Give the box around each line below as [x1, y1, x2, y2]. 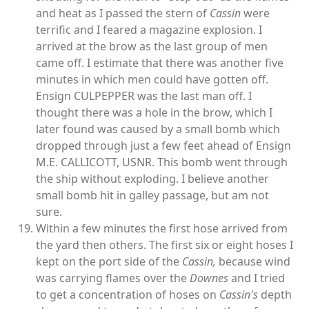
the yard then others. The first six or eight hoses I [36, 237, 293, 253]
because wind [216, 254, 290, 270]
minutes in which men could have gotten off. [36, 72, 268, 88]
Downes [190, 270, 231, 286]
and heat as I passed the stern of [36, 6, 210, 21]
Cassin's [219, 287, 258, 303]
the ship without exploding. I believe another [36, 171, 269, 187]
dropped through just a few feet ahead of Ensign [36, 138, 291, 154]
